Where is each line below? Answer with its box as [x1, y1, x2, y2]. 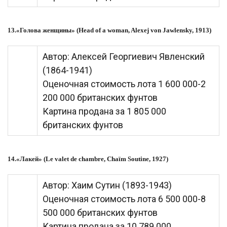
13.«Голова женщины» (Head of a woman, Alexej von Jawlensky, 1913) [8, 26, 211, 34]
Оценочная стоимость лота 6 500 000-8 [43, 194, 206, 205]
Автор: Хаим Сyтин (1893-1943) [43, 180, 172, 191]
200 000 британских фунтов [43, 92, 158, 103]
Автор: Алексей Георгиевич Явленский [43, 51, 205, 62]
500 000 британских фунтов [43, 207, 158, 218]
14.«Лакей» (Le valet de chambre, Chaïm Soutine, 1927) [8, 155, 168, 163]
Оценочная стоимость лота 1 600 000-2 [43, 79, 206, 90]
